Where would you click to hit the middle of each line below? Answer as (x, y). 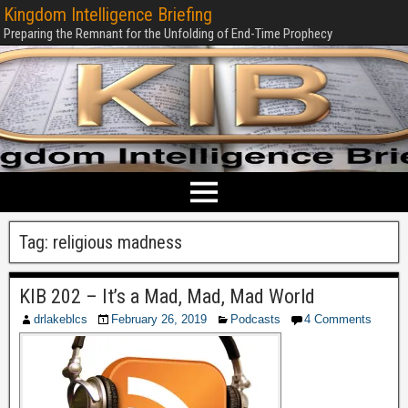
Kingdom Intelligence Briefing (108, 15)
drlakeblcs (61, 319)
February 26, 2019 (159, 319)
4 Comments (338, 319)
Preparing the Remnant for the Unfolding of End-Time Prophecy (168, 34)
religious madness (117, 242)
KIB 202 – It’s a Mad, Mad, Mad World (167, 296)
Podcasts (255, 319)
